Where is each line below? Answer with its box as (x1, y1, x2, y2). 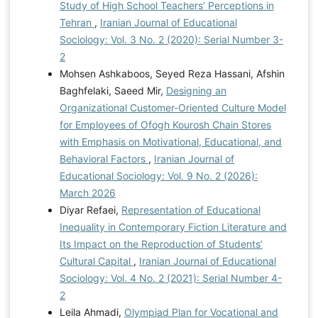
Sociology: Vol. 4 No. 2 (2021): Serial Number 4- (59, 271, 282, 284)
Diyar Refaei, (59, 203, 121, 216)
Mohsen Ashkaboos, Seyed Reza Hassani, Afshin (59, 67, 285, 79)
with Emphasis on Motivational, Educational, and (59, 135, 282, 148)
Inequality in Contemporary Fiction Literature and (59, 220, 287, 233)
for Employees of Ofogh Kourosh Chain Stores (59, 118, 271, 131)
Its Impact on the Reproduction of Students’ (59, 237, 263, 250)
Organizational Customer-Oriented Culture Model (59, 101, 286, 114)
